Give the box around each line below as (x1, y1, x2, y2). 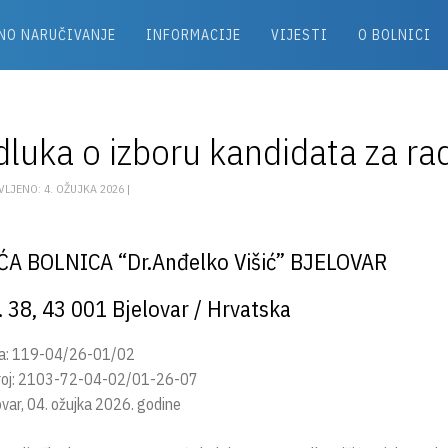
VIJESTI (270, 26, 328, 44)
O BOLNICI (357, 26, 431, 44)
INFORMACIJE (145, 26, 241, 44)
